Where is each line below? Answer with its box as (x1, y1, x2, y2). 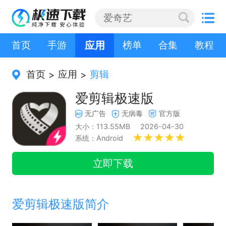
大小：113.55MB (75, 122, 131, 131)
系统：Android (75, 134, 124, 143)
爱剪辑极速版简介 (12, 197, 109, 212)
